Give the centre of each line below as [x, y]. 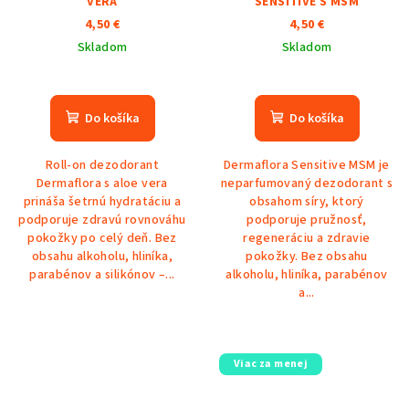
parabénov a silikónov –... [102, 274]
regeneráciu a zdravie [307, 238]
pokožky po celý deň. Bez [102, 238]
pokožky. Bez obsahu [307, 256]
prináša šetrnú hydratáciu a [102, 201]
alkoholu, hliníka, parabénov [307, 274]
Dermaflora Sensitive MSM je [307, 165]
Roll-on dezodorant [102, 165]
